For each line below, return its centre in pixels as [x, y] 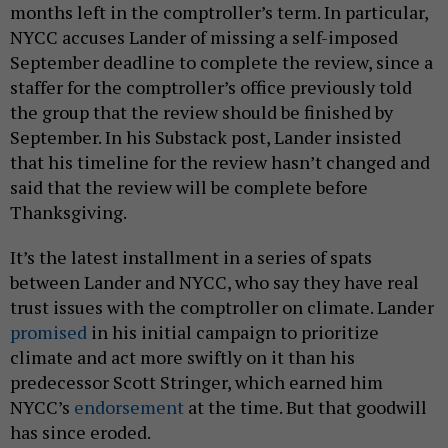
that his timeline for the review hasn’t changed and [220, 162]
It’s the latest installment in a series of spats [191, 257]
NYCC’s [42, 407]
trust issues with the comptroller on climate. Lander [222, 307]
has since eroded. [82, 432]
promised [48, 332]
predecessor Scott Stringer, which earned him [196, 382]
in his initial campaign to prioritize [233, 332]
